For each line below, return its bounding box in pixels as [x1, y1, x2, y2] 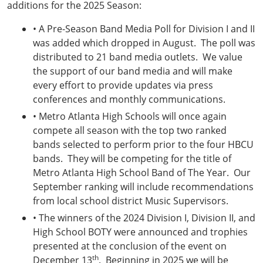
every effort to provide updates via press [33, 79, 213, 92]
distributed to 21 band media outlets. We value [33, 50, 242, 64]
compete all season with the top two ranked [33, 124, 227, 137]
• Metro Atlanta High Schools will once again [33, 110, 227, 123]
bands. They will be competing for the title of [33, 152, 231, 166]
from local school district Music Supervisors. [33, 194, 231, 208]
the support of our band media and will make [33, 65, 232, 78]
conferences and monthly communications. [33, 93, 228, 106]
